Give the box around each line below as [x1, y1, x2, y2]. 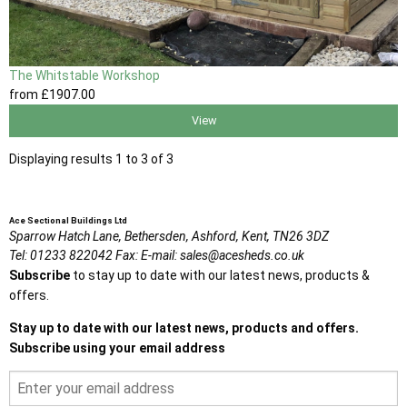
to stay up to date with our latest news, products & [70, 267, 370, 283]
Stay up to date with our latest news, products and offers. [9, 320, 359, 335]
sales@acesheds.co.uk [180, 247, 304, 263]
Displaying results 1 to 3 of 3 [9, 151, 174, 166]
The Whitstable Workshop [9, 68, 160, 84]
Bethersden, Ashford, [124, 228, 239, 243]
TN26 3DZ [273, 228, 329, 243]
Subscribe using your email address [9, 340, 225, 355]
